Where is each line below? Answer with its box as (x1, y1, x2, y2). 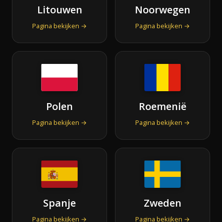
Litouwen (37, 2, 82, 16)
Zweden (144, 196, 181, 210)
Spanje (43, 196, 76, 210)
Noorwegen (135, 2, 190, 16)
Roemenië (139, 99, 186, 113)
